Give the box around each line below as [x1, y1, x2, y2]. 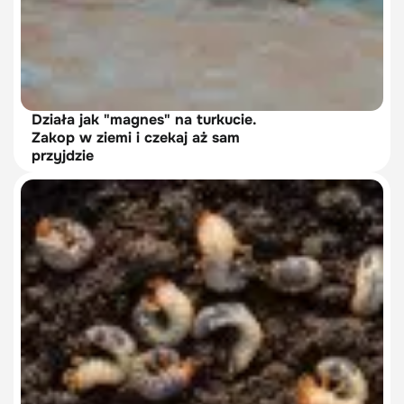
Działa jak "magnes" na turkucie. [32, 110, 257, 129]
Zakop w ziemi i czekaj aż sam [32, 128, 240, 147]
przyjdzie [32, 146, 94, 165]
